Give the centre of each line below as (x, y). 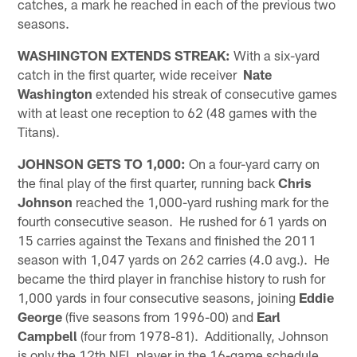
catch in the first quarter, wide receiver (131, 74)
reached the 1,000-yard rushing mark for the (201, 201)
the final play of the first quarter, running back (148, 182)
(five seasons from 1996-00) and (160, 316)
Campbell (48, 335)
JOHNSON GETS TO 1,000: (102, 163)
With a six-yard (275, 55)
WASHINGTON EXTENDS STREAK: (124, 55)
